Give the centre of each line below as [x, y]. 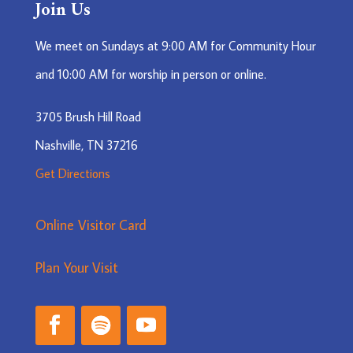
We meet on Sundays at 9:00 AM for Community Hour [175, 45]
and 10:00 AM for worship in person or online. [150, 74]
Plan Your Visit [76, 267]
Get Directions [72, 173]
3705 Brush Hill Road [88, 116]
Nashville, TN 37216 [86, 145]
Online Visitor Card [91, 225]
